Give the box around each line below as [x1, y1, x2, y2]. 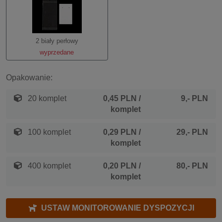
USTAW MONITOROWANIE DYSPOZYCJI [41, 204, 194, 212]
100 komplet [26, 128, 71, 136]
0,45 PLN [103, 94, 137, 103]
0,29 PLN [103, 128, 137, 136]
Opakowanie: [6, 73, 53, 82]
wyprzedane [40, 49, 74, 56]
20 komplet [26, 94, 66, 103]
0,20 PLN [103, 162, 137, 170]
